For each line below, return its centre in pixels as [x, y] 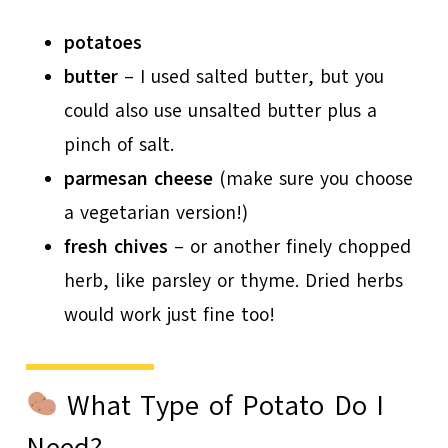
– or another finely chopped [290, 247]
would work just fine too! [170, 315]
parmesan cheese [139, 179]
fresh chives [116, 247]
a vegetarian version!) [156, 213]
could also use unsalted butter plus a [221, 111]
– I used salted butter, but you [251, 77]
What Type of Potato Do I [221, 406]
